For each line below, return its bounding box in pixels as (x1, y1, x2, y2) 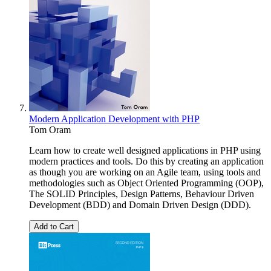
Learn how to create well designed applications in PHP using (29, 145, 261, 155)
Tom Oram (29, 124, 71, 135)
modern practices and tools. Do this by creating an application (29, 155, 264, 166)
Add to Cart (34, 221, 74, 231)
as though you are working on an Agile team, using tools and (29, 166, 261, 177)
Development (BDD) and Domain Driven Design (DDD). (29, 199, 251, 210)
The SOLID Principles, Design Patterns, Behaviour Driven (29, 188, 254, 199)
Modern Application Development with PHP (29, 113, 200, 124)
